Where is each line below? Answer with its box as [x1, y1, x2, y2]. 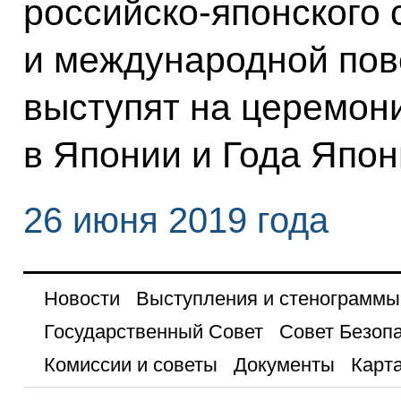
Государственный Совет [43, 320, 263, 344]
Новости [43, 287, 120, 311]
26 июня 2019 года [22, 200, 328, 240]
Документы [233, 354, 335, 377]
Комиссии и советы [43, 354, 218, 377]
